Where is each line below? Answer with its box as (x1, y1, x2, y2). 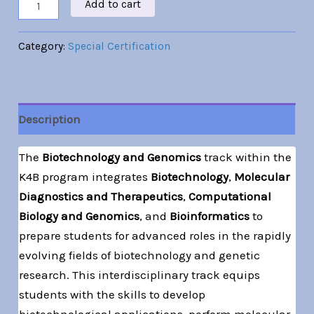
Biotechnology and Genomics (42, 149, 202, 164)
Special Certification (68, 39, 171, 53)
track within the (201, 149, 292, 164)
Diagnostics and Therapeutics (19, 189, 184, 203)
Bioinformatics (170, 208, 250, 223)
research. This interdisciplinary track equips (19, 267, 261, 282)
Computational (189, 189, 272, 203)
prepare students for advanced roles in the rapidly (19, 228, 292, 243)
